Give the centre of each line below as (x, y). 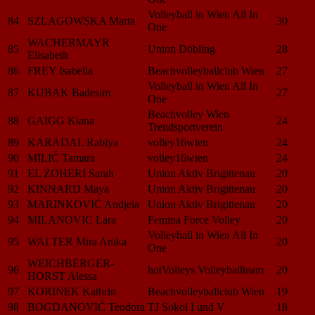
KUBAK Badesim (69, 92)
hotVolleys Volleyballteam (206, 269)
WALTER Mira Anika (77, 241)
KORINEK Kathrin (72, 291)
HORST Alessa (62, 276)
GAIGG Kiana (61, 120)
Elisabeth (48, 55)
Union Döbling (181, 49)
